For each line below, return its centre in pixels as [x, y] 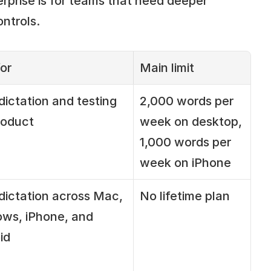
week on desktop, [191, 121]
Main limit [167, 67]
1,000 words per [185, 142]
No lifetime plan [184, 196]
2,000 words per [186, 101]
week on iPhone [185, 162]
